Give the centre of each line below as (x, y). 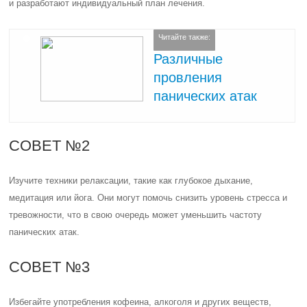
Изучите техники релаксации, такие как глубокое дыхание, (131, 180)
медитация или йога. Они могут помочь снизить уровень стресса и (148, 197)
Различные (188, 59)
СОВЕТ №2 (50, 145)
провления (188, 77)
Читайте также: (185, 37)
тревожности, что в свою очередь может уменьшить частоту (136, 214)
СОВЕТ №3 (50, 267)
